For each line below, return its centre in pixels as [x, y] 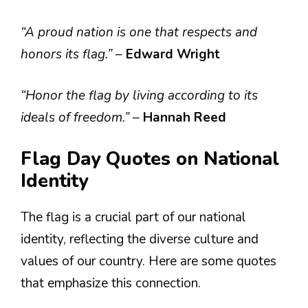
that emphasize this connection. [111, 283]
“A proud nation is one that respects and [139, 32]
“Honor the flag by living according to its [139, 96]
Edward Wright [173, 54]
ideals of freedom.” [77, 118]
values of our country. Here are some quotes [148, 261]
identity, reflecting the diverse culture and [140, 239]
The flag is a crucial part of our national [133, 217]
